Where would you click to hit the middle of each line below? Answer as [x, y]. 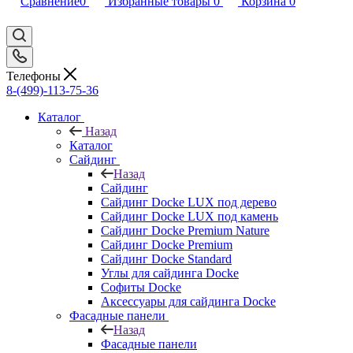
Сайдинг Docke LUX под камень [190, 216]
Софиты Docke [141, 287]
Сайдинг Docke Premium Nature [185, 230]
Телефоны [35, 76]
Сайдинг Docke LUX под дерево [189, 202]
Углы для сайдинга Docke [170, 273]
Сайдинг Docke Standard [166, 258]
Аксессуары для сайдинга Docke [188, 301]
